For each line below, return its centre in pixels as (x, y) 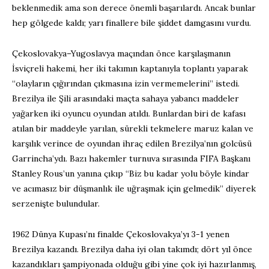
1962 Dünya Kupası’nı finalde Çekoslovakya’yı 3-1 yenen (121, 234)
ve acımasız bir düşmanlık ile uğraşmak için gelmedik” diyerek (134, 189)
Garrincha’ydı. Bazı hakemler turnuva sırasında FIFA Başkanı (131, 159)
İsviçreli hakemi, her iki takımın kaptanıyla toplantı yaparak (130, 69)
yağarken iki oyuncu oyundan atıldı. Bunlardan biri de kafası (129, 114)
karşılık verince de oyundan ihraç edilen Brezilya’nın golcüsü (132, 144)
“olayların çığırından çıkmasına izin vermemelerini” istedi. (126, 84)
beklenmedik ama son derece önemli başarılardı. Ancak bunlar (134, 8)
